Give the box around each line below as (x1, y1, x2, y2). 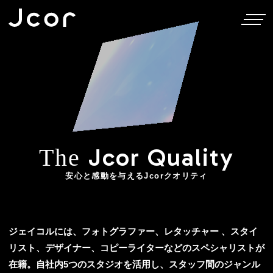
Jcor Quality (87, 142, 235, 172)
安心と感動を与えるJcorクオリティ (65, 171, 208, 180)
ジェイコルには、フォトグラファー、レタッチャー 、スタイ (8, 226, 258, 236)
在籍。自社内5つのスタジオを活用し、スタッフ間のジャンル (8, 259, 260, 269)
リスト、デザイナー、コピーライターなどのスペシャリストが (8, 243, 264, 253)
